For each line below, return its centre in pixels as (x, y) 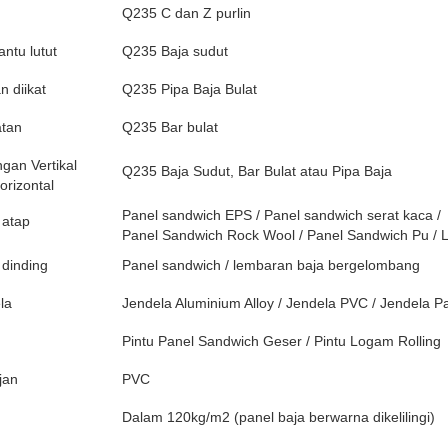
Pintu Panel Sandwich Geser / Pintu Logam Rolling (281, 340)
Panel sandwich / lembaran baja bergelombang (271, 264)
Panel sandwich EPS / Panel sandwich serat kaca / (281, 214)
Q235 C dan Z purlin (186, 12)
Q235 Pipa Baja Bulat (189, 88)
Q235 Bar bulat (170, 126)
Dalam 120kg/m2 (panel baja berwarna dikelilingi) (278, 416)
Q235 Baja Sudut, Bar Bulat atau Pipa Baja (257, 170)
